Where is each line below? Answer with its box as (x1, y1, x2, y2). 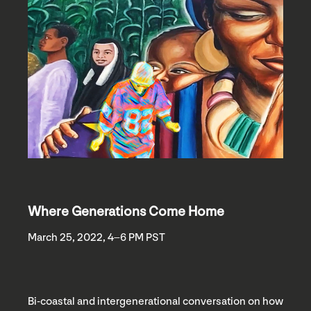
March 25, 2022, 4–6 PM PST (28, 230, 165, 244)
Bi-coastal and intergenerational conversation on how (28, 294, 283, 308)
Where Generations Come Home (28, 203, 224, 220)
